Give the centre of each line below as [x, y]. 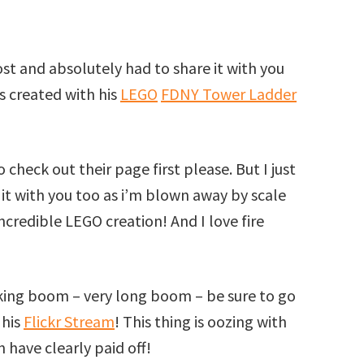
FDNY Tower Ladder [229, 94]
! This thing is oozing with [201, 321]
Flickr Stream [69, 321]
